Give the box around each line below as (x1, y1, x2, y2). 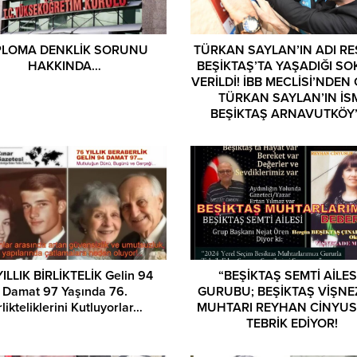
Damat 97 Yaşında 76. (2, 284, 127, 300)
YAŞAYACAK (255, 121, 328, 138)
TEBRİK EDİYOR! (245, 316, 338, 332)
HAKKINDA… (28, 57, 102, 74)
